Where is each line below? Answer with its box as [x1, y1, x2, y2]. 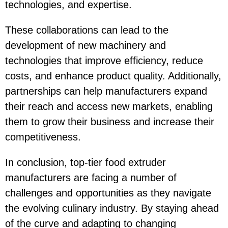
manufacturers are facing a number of [5, 172, 177, 183]
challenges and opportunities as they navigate [5, 187, 211, 198]
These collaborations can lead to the [5, 24, 168, 36]
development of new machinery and [5, 39, 166, 51]
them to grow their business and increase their [5, 116, 214, 127]
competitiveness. [5, 131, 81, 142]
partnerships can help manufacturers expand [5, 85, 207, 97]
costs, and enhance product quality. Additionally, [5, 70, 221, 81]
